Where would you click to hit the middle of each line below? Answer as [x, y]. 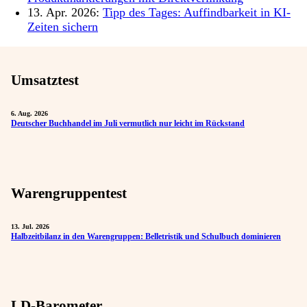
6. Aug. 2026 [29, 114]
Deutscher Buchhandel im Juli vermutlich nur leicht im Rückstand [128, 124]
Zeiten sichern [63, 27]
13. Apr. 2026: [65, 13]
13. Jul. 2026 [30, 226]
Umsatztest [45, 81]
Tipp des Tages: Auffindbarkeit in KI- [197, 13]
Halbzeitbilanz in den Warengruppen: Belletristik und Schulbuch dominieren [146, 236]
